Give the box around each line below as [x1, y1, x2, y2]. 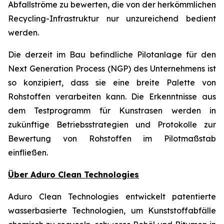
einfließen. [8, 147, 48, 157]
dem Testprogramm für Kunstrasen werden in [8, 105, 216, 115]
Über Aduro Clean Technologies [8, 169, 139, 179]
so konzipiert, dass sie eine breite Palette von [8, 77, 216, 87]
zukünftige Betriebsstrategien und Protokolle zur [8, 119, 216, 129]
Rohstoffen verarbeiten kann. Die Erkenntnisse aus [8, 91, 216, 101]
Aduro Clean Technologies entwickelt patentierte [8, 191, 216, 201]
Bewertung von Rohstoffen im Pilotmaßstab [8, 133, 216, 143]
